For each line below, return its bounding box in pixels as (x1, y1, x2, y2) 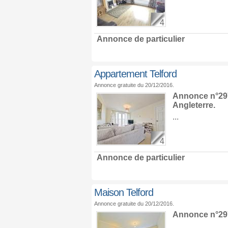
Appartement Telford (94, 68, 177, 79)
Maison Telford (94, 187, 153, 198)
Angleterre (172, 101, 213, 109)
